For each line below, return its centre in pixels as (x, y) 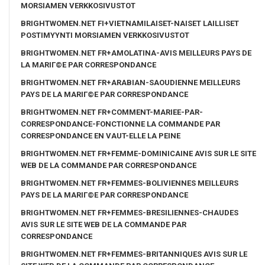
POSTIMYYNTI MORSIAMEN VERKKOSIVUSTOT (105, 35)
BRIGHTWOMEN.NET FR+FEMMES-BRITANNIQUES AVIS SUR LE (134, 254)
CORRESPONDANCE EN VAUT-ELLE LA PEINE (101, 135)
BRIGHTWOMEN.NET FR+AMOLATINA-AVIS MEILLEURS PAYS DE (136, 53)
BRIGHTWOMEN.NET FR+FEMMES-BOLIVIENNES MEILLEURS (130, 183)
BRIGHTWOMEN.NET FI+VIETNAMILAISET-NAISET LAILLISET (130, 23)
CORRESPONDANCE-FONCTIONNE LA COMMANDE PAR (120, 124)
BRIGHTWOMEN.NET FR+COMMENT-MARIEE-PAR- (112, 112)
